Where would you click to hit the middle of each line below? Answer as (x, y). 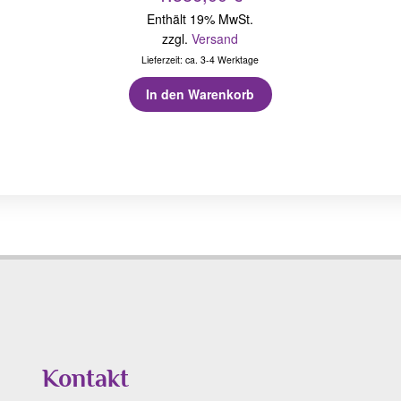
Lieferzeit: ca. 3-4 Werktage (200, 59)
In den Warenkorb (200, 94)
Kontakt (85, 378)
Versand (215, 38)
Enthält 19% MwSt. (200, 18)
